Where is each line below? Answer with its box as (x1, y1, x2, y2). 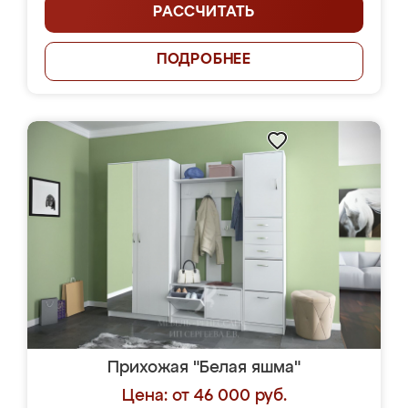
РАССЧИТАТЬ (153, 5, 255, 20)
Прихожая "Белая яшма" (107, 360, 301, 376)
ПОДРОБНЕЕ (156, 53, 252, 67)
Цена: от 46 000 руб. (121, 388, 287, 404)
